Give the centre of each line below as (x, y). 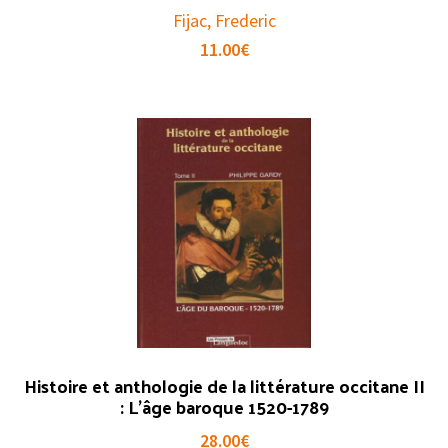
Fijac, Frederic (224, 21)
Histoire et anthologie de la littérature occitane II (224, 385)
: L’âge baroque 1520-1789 (224, 406)
